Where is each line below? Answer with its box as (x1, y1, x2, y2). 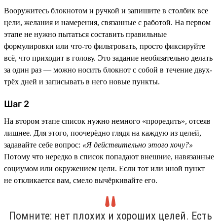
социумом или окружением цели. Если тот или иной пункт (4, 164, 205, 173)
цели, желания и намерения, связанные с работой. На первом (4, 18, 211, 27)
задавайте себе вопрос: (4, 140, 82, 149)
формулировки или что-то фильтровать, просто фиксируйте (4, 41, 205, 50)
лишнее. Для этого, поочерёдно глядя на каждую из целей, (4, 128, 201, 137)
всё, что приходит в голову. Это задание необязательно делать (4, 53, 213, 62)
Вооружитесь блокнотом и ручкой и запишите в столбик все (4, 6, 208, 15)
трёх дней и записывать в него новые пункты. (4, 77, 160, 86)
